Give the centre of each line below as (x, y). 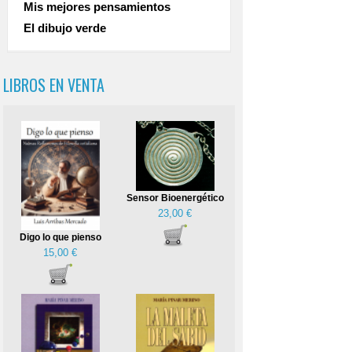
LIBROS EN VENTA (53, 84)
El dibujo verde (64, 27)
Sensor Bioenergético (175, 198)
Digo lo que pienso (60, 237)
